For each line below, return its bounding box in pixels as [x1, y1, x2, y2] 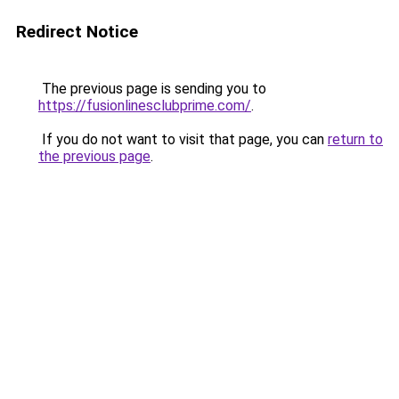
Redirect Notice [16, 21, 138, 42]
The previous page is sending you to [38, 80, 266, 97]
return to [328, 131, 383, 148]
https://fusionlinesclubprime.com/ [38, 97, 251, 114]
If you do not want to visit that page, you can [38, 131, 328, 148]
